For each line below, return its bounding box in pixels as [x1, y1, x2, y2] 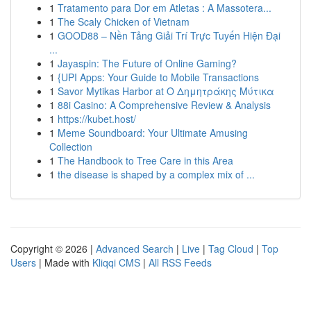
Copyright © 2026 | [10, 242, 96, 255]
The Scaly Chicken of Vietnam [58, 15, 190, 28]
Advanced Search [96, 242, 174, 255]
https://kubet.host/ [58, 112, 136, 126]
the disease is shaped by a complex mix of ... [58, 167, 255, 181]
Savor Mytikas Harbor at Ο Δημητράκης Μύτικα [58, 84, 274, 98]
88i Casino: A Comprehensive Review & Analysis [58, 98, 271, 112]
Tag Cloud [208, 242, 253, 255]
